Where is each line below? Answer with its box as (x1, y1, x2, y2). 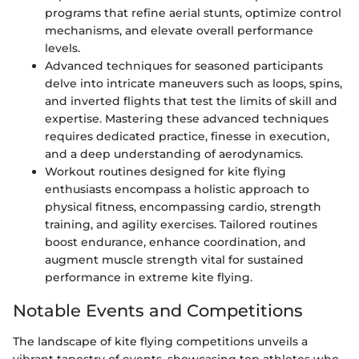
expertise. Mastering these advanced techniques (45, 111, 329, 126)
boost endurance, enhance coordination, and (45, 235, 306, 249)
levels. (45, 41, 80, 55)
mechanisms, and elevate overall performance (45, 23, 313, 38)
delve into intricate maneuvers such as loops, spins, (45, 76, 342, 91)
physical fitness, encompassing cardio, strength (45, 200, 321, 214)
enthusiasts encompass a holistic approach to (45, 182, 309, 196)
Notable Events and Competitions (13, 301, 303, 321)
